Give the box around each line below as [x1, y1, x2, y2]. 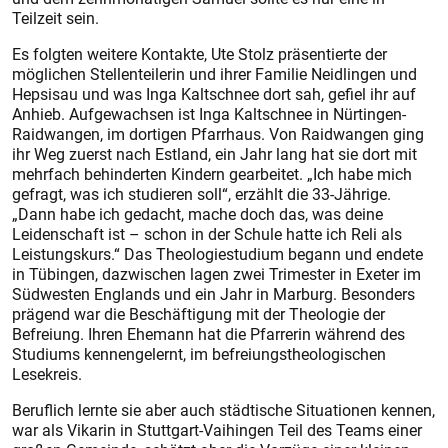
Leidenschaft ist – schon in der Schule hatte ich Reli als [12, 223, 402, 245]
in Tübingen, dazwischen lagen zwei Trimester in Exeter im [12, 263, 421, 285]
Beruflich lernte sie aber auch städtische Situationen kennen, [12, 399, 435, 421]
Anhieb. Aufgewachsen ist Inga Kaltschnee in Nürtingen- [12, 103, 406, 125]
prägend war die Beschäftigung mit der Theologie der [12, 303, 385, 325]
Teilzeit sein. [12, 7, 99, 29]
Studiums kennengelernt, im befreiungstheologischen [12, 343, 386, 365]
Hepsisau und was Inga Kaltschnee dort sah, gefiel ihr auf [12, 83, 416, 105]
